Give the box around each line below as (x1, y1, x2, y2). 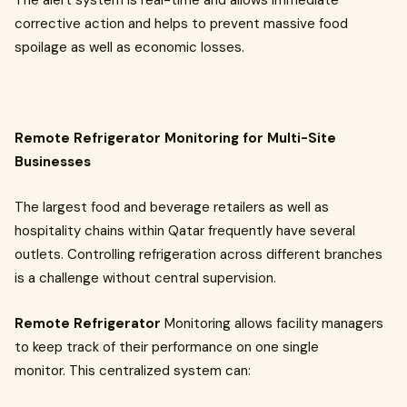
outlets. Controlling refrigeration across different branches (15, 245, 382, 263)
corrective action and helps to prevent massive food (15, 15, 348, 33)
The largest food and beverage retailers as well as (15, 198, 329, 216)
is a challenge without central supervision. (15, 269, 276, 287)
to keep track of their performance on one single (15, 338, 319, 356)
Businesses (15, 153, 91, 171)
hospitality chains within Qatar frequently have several (15, 222, 355, 240)
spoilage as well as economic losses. (15, 38, 244, 56)
